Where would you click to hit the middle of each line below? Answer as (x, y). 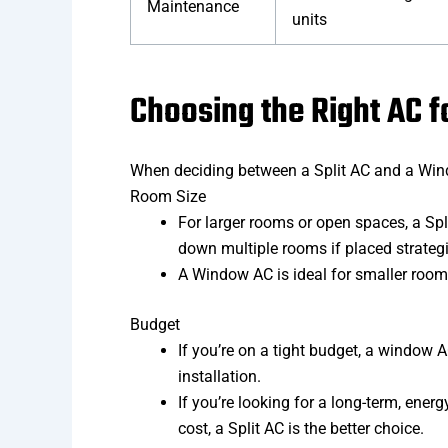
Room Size (168, 197)
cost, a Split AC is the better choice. (301, 429)
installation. (219, 377)
